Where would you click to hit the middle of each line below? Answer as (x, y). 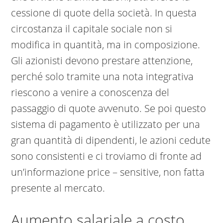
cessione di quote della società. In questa (104, 13)
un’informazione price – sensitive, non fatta (108, 172)
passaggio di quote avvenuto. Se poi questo (109, 109)
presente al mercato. (58, 188)
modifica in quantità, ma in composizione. (106, 45)
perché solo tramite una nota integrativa (103, 77)
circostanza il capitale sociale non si (92, 29)
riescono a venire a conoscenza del (90, 93)
